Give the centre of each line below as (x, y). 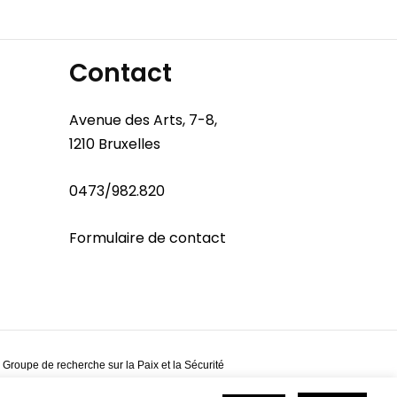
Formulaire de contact (148, 237)
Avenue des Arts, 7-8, (143, 120)
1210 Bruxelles (115, 144)
